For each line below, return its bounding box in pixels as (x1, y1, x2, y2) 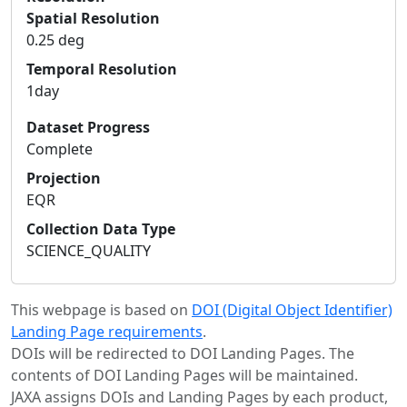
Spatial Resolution (26, 7, 160, 28)
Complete (26, 138, 93, 159)
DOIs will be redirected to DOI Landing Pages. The (11, 342, 354, 363)
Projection (26, 167, 101, 188)
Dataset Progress (26, 116, 150, 137)
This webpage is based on (11, 299, 192, 320)
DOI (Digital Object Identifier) (192, 299, 392, 320)
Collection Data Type (26, 218, 175, 239)
